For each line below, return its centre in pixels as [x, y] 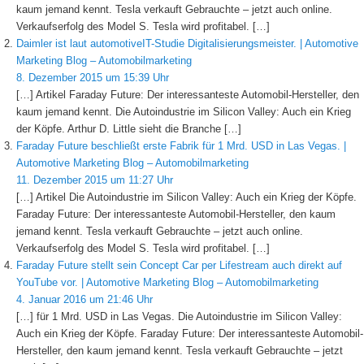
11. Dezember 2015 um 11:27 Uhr [94, 180]
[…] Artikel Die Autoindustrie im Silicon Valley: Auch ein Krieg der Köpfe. [186, 197]
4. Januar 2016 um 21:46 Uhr [84, 300]
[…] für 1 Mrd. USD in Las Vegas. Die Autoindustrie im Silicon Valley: [179, 317]
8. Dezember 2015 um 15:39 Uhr [92, 78]
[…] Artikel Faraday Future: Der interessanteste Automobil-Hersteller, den [187, 95]
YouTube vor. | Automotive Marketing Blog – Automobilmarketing [167, 283]
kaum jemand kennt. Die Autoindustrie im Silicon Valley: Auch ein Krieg [183, 112]
